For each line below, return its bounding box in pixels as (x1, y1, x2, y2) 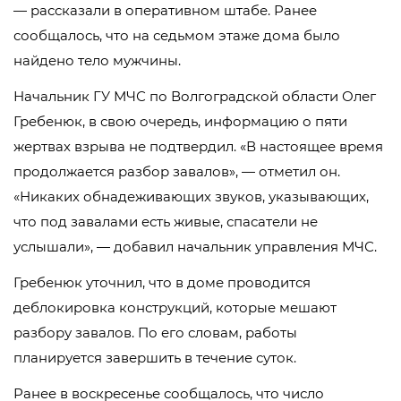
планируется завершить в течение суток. (13, 349, 296, 366)
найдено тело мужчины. (13, 52, 181, 69)
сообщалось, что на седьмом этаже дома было (13, 27, 340, 44)
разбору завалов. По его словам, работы (13, 324, 297, 341)
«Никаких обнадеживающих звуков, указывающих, (13, 188, 369, 205)
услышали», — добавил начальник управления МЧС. (13, 238, 377, 255)
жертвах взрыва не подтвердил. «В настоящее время (13, 138, 383, 155)
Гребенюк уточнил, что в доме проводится (13, 274, 311, 291)
